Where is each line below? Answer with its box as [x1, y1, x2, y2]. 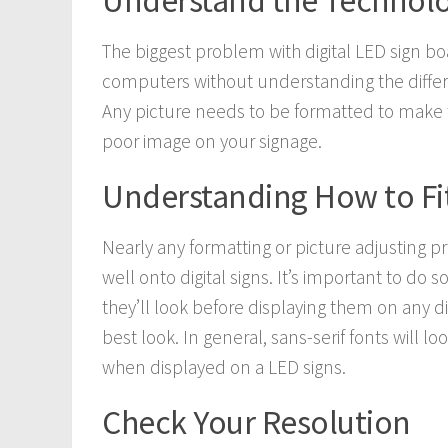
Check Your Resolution [102, 401, 411, 444]
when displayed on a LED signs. [102, 355, 346, 380]
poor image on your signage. [102, 129, 322, 154]
